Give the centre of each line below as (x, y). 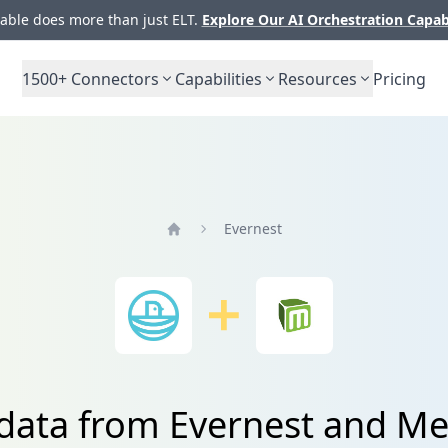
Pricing (399, 78)
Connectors (113, 78)
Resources (317, 78)
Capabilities (218, 78)
